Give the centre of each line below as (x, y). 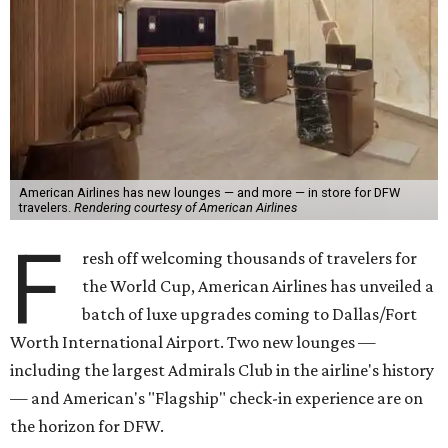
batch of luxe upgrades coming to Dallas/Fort (250, 314)
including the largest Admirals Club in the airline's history (222, 370)
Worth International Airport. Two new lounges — (193, 342)
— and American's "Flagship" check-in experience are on (216, 398)
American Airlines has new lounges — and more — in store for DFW (209, 193)
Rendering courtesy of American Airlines (185, 208)
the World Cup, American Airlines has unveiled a (258, 286)
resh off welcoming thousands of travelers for (250, 258)
